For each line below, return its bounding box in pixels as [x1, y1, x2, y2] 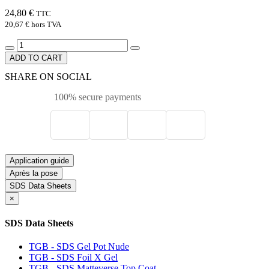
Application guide [10, 156, 69, 166]
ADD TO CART [10, 53, 62, 63]
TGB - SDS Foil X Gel [29, 252, 118, 262]
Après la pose [10, 169, 58, 178]
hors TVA [29, 20, 61, 29]
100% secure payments [52, 92, 141, 103]
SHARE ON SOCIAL [5, 71, 92, 82]
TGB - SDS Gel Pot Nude [29, 241, 129, 252]
